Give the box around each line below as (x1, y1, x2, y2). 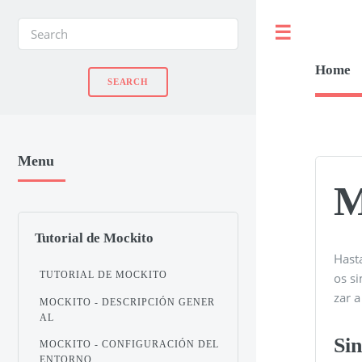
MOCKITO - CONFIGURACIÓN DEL (40, 339, 220, 351)
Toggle (309, 26, 341, 40)
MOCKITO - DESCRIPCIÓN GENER (40, 296, 216, 308)
